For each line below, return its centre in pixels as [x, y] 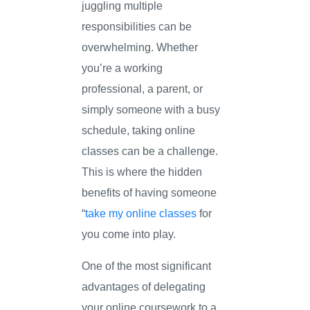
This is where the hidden [142, 171]
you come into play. [129, 234]
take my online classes [141, 213]
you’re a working [122, 67]
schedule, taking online [139, 130]
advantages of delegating [144, 287]
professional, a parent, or [143, 88]
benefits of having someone [149, 192]
